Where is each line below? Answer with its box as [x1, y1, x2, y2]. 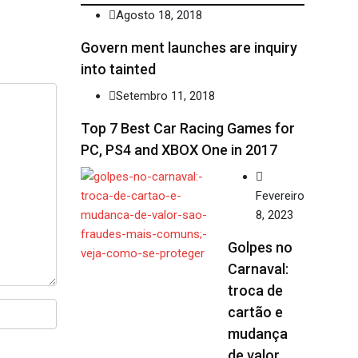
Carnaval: [228, 261, 288, 278]
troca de [228, 282, 283, 300]
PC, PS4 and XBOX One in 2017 [81, 141, 277, 159]
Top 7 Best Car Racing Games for [81, 120, 295, 137]
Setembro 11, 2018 [116, 89, 215, 104]
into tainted [81, 61, 156, 78]
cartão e [228, 304, 283, 321]
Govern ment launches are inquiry [81, 39, 297, 57]
